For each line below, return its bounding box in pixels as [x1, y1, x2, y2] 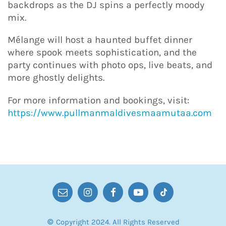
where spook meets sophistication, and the [8, 47, 197, 59]
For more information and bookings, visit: [8, 94, 189, 106]
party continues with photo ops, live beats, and [8, 60, 212, 71]
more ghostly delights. [8, 72, 104, 84]
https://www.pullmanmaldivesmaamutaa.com [8, 107, 212, 119]
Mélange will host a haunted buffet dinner [8, 34, 192, 46]
